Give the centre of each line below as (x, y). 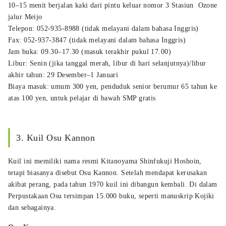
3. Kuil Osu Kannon (56, 137)
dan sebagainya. (32, 207)
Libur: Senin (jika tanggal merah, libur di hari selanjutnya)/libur (107, 63)
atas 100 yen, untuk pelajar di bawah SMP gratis (82, 98)
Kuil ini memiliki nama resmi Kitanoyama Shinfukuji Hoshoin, (105, 161)
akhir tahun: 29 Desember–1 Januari (63, 75)
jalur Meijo (25, 17)
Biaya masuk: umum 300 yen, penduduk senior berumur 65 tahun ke (113, 86)
